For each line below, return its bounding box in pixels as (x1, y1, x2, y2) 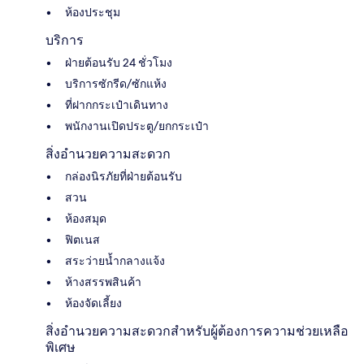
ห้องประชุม (65, 4, 120, 19)
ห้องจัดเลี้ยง (65, 295, 122, 310)
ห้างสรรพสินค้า (65, 274, 141, 289)
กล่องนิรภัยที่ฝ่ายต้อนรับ (65, 168, 182, 184)
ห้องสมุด (65, 210, 106, 226)
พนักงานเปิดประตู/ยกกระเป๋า (65, 118, 209, 133)
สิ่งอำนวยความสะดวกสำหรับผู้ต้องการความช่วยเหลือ (45, 323, 349, 339)
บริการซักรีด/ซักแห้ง (65, 76, 167, 91)
